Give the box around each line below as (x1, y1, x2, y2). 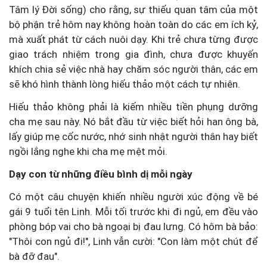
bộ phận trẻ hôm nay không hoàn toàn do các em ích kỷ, (9, 18, 258, 30)
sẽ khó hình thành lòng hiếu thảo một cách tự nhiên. (9, 77, 240, 90)
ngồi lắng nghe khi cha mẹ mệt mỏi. (9, 145, 167, 157)
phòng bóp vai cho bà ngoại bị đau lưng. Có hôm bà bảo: (9, 220, 258, 232)
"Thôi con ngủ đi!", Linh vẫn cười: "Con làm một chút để (9, 235, 258, 247)
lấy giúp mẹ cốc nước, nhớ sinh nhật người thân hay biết (9, 130, 258, 142)
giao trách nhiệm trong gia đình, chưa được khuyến (9, 48, 258, 60)
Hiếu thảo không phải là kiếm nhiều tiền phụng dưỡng (9, 100, 258, 113)
